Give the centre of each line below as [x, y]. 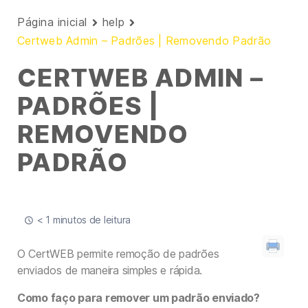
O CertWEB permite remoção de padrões [118, 254]
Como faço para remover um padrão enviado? [139, 298]
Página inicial [52, 22]
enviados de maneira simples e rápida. [110, 270]
